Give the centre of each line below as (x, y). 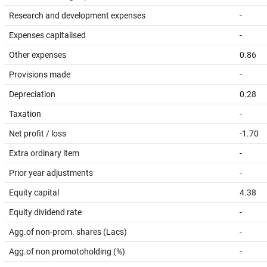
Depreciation (32, 94)
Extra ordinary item (44, 153)
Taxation (25, 114)
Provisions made (40, 74)
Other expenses (38, 55)
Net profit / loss (38, 133)
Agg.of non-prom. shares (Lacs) (68, 232)
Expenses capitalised (47, 35)
